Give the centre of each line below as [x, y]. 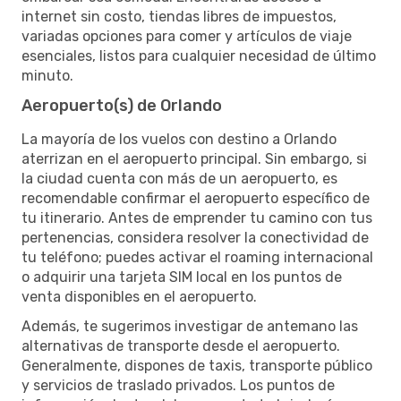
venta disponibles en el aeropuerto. [139, 296]
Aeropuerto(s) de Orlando [122, 105]
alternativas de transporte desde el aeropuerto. [181, 346]
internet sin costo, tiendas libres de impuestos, [179, 16]
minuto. [47, 75]
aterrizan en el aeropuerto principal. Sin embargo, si [194, 158]
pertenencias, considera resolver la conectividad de [195, 237]
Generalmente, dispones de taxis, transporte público [197, 365]
